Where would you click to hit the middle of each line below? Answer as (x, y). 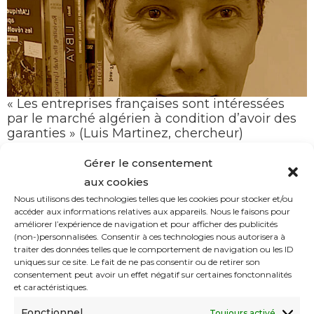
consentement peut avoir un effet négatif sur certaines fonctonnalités (153, 274)
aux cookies (116, 181)
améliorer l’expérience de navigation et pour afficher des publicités (146, 223)
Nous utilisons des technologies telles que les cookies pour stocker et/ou (153, 198)
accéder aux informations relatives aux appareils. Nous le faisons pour (152, 211)
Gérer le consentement (148, 162)
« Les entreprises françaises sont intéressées (146, 104)
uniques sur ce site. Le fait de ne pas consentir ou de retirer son (137, 261)
